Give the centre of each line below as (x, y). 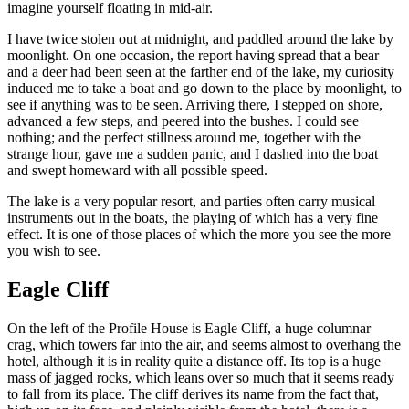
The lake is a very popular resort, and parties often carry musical (191, 201)
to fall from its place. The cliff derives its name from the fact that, (193, 393)
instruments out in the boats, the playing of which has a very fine (193, 218)
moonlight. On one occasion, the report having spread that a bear (193, 55)
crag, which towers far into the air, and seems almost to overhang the (204, 344)
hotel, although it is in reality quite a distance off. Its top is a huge (194, 361)
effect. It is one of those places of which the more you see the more (199, 234)
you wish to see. (54, 251)
